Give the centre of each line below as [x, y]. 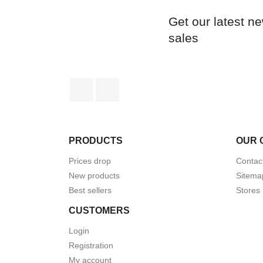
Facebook [114, 83]
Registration [91, 245]
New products [94, 175]
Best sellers [90, 190]
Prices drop [90, 161]
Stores [248, 190]
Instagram [140, 83]
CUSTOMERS [99, 210]
